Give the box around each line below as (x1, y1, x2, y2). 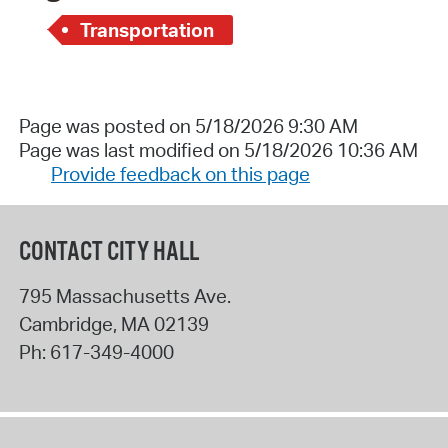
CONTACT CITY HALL (18, 235, 199, 269)
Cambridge (18, 311, 113, 336)
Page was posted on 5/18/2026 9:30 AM (18, 114, 358, 139)
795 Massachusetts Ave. (18, 283, 231, 308)
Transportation (80, 17, 215, 42)
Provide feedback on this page (50, 162, 310, 187)
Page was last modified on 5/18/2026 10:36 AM (18, 138, 418, 163)
